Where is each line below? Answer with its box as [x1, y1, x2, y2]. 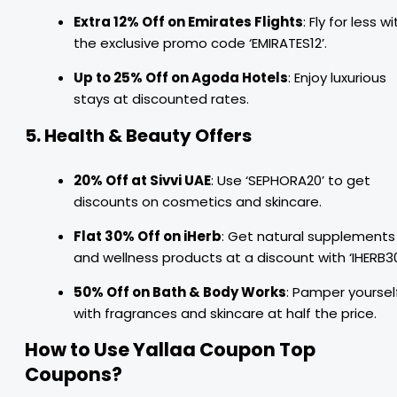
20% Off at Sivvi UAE [74, 171, 211, 190]
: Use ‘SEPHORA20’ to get [211, 171, 370, 190]
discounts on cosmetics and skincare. [74, 192, 322, 211]
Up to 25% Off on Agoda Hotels [74, 68, 288, 87]
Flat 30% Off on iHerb [74, 227, 222, 245]
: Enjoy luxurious [288, 68, 386, 87]
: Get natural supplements [222, 227, 395, 245]
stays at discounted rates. [74, 90, 249, 108]
